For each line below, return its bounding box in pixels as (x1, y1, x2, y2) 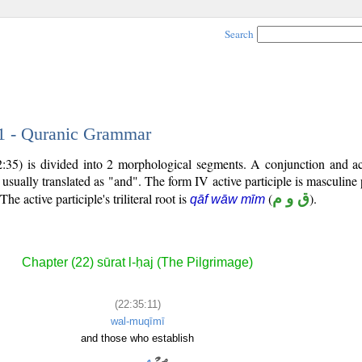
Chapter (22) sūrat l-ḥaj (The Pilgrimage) (22, 255, 253, 270)
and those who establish (81, 331, 194, 344)
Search (225, 27, 254, 41)
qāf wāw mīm (190, 192, 265, 206)
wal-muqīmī (110, 314, 165, 327)
